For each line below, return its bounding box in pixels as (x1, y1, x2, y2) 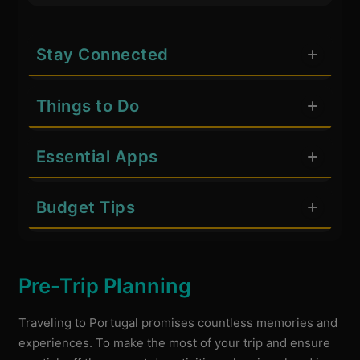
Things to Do (35, 95, 140, 116)
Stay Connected (35, 44, 169, 65)
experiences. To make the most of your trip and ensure (18, 335, 331, 351)
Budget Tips (35, 197, 136, 218)
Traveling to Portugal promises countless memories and (18, 315, 338, 331)
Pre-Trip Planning (18, 272, 192, 298)
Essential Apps (35, 145, 158, 166)
